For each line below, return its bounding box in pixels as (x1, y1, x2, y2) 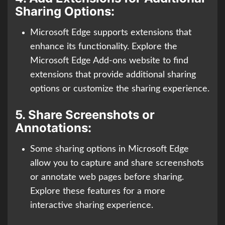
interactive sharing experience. (30, 201, 153, 210)
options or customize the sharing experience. (30, 84, 209, 94)
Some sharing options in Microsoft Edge (30, 145, 189, 154)
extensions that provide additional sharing (30, 70, 196, 80)
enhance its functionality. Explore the (30, 42, 177, 52)
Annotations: (15, 121, 91, 136)
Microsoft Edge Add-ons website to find (30, 56, 188, 66)
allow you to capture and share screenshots (30, 159, 204, 168)
